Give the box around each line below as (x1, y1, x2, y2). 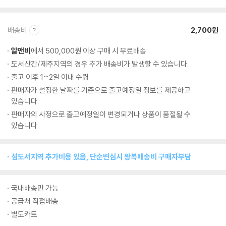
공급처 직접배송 (11, 196, 59, 206)
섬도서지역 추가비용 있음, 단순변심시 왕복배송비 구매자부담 (11, 152, 191, 161)
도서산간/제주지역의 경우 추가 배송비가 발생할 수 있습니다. (11, 59, 189, 69)
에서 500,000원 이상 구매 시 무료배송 (31, 46, 146, 55)
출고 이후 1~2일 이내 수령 (11, 72, 89, 82)
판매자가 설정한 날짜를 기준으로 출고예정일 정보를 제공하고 (11, 85, 191, 95)
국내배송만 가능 (11, 183, 59, 193)
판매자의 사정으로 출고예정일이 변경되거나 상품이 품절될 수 (11, 109, 191, 119)
